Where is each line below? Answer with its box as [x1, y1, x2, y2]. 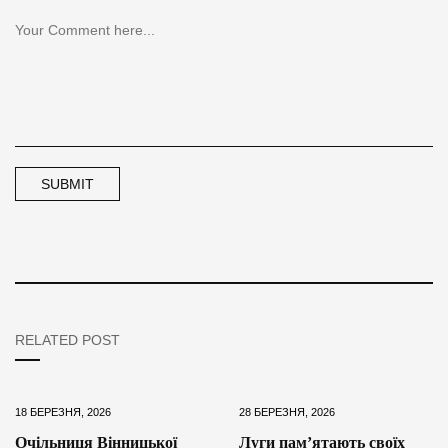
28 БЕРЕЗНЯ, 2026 [239, 405, 335, 418]
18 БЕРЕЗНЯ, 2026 [15, 405, 111, 418]
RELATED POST [15, 331, 120, 348]
